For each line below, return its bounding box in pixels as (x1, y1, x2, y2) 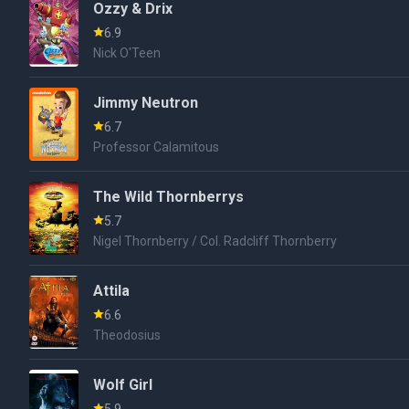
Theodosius (93, 328, 162, 342)
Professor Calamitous (93, 140, 220, 154)
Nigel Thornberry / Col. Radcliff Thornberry (93, 234, 338, 248)
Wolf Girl (93, 376, 153, 393)
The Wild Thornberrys (93, 188, 245, 205)
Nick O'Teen (93, 46, 162, 60)
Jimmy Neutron (93, 94, 199, 111)
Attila (93, 282, 131, 299)
